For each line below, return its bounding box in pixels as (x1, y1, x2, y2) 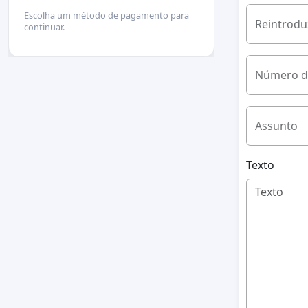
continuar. (24, 21, 65, 34)
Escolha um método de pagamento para (24, 9, 190, 22)
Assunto (255, 118, 298, 134)
